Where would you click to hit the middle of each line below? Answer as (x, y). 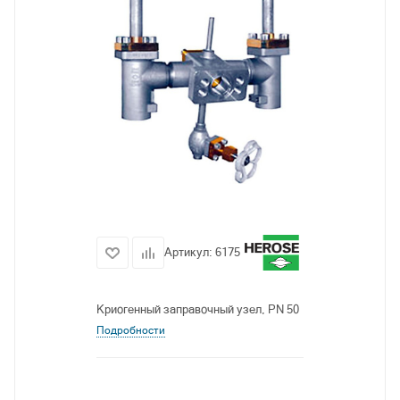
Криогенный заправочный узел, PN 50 (198, 309)
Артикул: (190, 252)
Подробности (131, 330)
